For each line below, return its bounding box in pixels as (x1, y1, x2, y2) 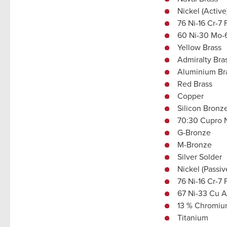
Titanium (177, 211, 208, 223)
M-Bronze (177, 138, 212, 150)
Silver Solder (177, 150, 222, 162)
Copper (177, 90, 204, 101)
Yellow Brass (177, 41, 221, 53)
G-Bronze (177, 126, 211, 138)
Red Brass (177, 78, 212, 89)
